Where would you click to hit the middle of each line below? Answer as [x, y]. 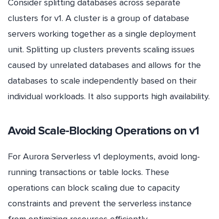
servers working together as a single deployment [102, 34]
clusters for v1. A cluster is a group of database [99, 18]
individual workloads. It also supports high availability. [109, 97]
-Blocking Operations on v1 [132, 131]
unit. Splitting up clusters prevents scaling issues [101, 50]
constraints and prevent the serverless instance [100, 204]
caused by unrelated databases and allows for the [104, 65]
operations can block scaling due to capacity [94, 188]
